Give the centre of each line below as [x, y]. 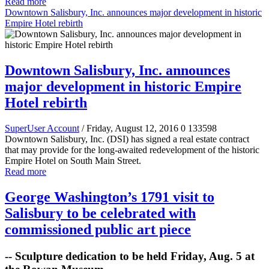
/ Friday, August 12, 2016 [130, 128]
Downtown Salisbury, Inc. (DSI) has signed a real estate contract [127, 139]
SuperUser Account [42, 128]
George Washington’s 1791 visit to [110, 197]
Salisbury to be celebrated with [100, 213]
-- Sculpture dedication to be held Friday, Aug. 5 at [130, 256]
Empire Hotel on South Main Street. [74, 161]
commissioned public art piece [98, 229]
